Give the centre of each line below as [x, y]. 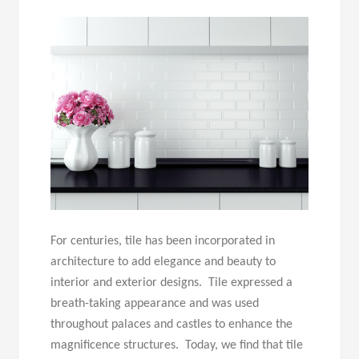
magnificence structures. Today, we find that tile [177, 346]
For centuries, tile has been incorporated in [163, 242]
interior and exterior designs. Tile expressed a [172, 283]
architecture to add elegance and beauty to [163, 262]
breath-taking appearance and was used [155, 304]
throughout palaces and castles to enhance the [172, 325]
